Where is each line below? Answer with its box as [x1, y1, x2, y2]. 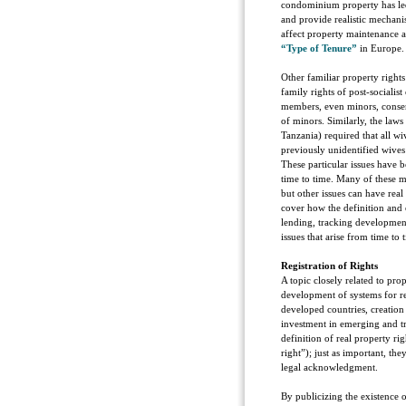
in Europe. [357, 43, 404, 53]
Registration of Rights [281, 260, 378, 271]
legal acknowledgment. [281, 362, 378, 372]
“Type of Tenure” [281, 43, 357, 53]
